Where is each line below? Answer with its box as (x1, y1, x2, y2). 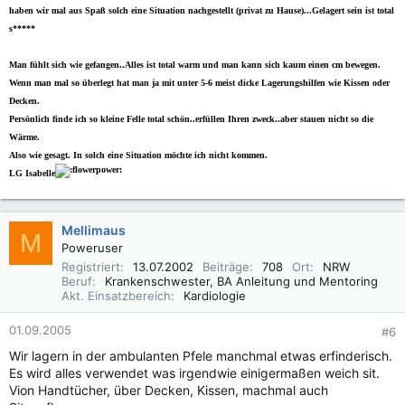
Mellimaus (61, 222, 126, 238)
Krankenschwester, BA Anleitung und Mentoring (105, 274, 378, 288)
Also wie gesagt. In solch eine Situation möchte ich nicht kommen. (9, 150, 268, 160)
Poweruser (61, 240, 123, 255)
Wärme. (9, 132, 40, 142)
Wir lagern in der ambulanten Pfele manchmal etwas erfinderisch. (9, 348, 392, 363)
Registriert (61, 259, 120, 274)
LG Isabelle (9, 168, 55, 178)
